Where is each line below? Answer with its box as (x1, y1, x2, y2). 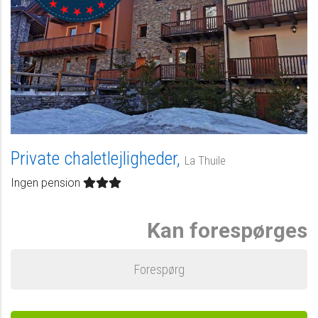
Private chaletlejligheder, (11, 147, 185, 169)
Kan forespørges (147, 217, 307, 243)
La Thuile (185, 153, 226, 168)
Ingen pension (11, 175, 83, 190)
